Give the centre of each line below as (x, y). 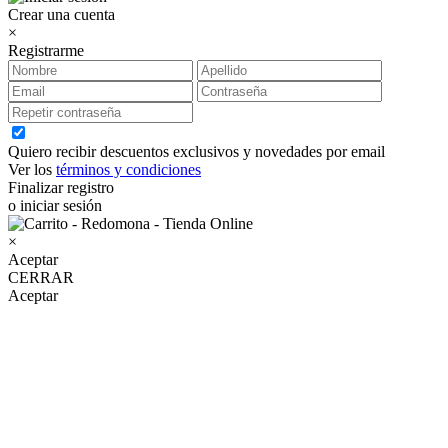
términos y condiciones (128, 169)
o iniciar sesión (55, 205)
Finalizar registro (61, 187)
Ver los (32, 169)
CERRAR (41, 277)
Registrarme (46, 50)
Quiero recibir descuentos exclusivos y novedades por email (196, 151)
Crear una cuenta (61, 14)
